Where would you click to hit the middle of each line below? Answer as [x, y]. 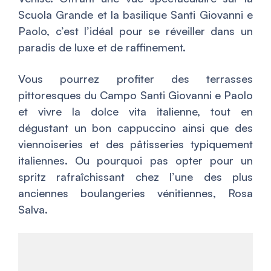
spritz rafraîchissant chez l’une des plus [135, 177]
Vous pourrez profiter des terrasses [135, 79]
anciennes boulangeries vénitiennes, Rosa [135, 193]
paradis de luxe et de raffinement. [102, 47]
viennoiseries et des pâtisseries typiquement [135, 144]
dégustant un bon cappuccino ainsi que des [135, 128]
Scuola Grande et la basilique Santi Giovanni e [135, 15]
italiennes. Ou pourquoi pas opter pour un [135, 161]
